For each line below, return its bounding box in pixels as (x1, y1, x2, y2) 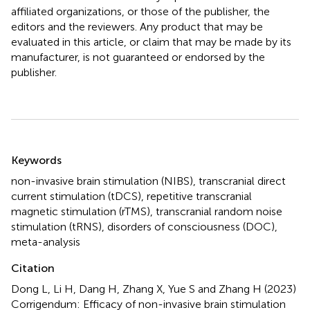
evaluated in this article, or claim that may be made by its (11, 35, 291, 48)
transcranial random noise (156, 204, 282, 218)
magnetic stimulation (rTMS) (11, 204, 150, 218)
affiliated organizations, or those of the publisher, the (11, 4, 270, 18)
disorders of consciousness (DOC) (107, 219, 275, 233)
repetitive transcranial (147, 189, 252, 203)
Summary (10, 140, 83, 161)
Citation (11, 261, 55, 275)
